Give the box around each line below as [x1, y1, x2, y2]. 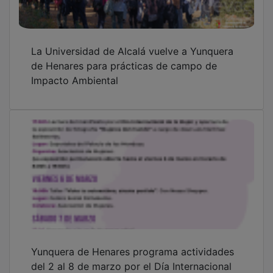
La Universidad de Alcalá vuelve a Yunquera [31, 36, 233, 49]
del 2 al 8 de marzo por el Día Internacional [31, 251, 232, 264]
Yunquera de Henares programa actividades [31, 236, 234, 249]
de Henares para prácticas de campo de [31, 51, 217, 63]
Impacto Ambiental [31, 65, 118, 78]
